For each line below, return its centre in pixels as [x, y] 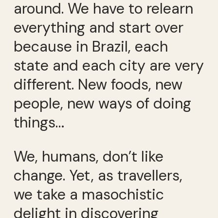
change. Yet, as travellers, [98, 175]
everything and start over [99, 28]
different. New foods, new [98, 85]
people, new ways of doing [102, 104]
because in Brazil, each [91, 47]
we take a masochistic [89, 194]
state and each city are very [109, 66]
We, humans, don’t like [89, 156]
